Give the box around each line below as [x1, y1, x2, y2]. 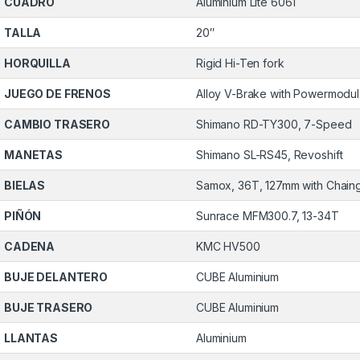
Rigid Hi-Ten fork [196, 56, 284, 71]
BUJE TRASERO [4, 301, 93, 315]
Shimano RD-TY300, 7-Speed [196, 117, 352, 132]
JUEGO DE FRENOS [4, 87, 111, 101]
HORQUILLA [4, 56, 71, 71]
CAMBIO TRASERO [4, 117, 111, 132]
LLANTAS [4, 331, 59, 346]
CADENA [4, 239, 55, 254]
